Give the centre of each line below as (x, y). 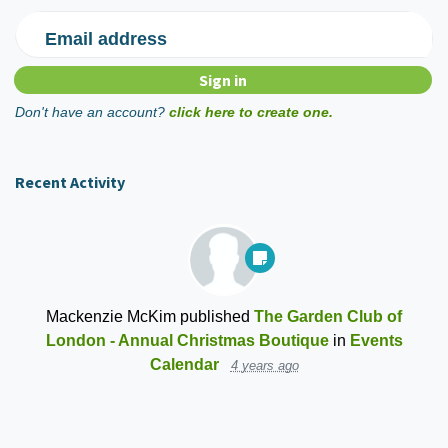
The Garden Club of (328, 316)
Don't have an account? (90, 112)
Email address (106, 38)
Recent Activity (70, 182)
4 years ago (264, 366)
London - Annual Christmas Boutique (187, 340)
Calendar (184, 364)
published (215, 316)
